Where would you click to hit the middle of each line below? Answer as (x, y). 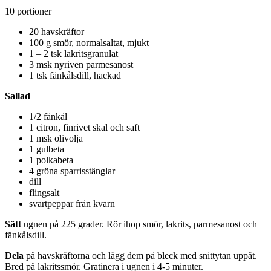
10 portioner (28, 11)
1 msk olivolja (56, 138)
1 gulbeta (47, 149)
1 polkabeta (51, 160)
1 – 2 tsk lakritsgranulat (73, 53)
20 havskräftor (57, 31)
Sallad (18, 96)
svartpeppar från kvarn (72, 203)
